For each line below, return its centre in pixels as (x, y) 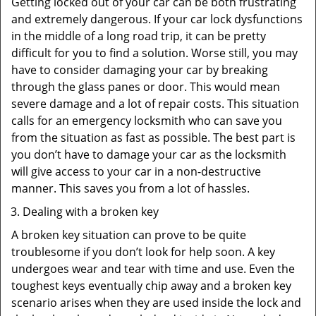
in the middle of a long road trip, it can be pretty (139, 36)
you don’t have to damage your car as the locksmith (149, 154)
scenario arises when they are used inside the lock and (156, 303)
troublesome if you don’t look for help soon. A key (143, 252)
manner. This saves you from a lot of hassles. (130, 188)
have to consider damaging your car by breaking (140, 70)
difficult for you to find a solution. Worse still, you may (154, 53)
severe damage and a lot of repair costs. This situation (155, 104)
